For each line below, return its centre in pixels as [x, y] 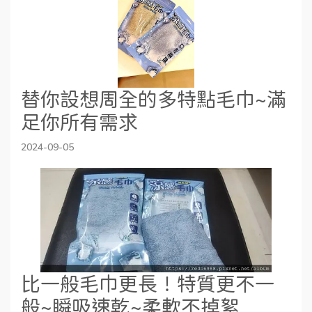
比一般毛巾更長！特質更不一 [148, 284]
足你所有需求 [79, 122]
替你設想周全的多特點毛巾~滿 [154, 99]
